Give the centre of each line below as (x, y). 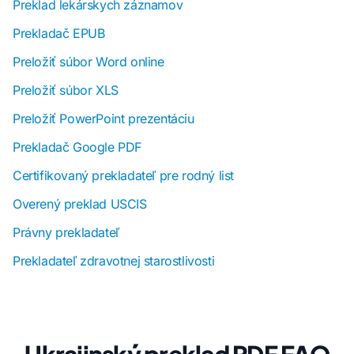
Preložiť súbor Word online (88, 62)
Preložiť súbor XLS (66, 90)
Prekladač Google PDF (77, 147)
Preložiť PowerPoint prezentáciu (104, 119)
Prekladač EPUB (59, 34)
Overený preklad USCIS (80, 204)
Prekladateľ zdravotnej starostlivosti (114, 261)
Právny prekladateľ (66, 233)
